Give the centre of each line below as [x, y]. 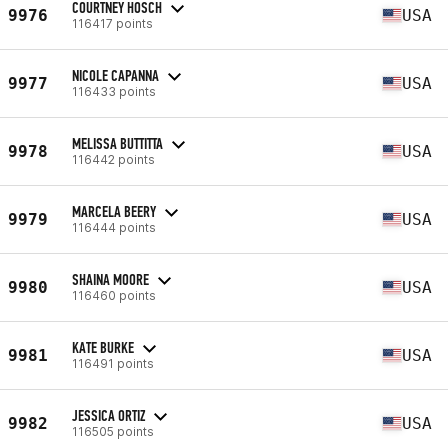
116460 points [114, 295]
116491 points [113, 363]
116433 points [114, 91]
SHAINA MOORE [110, 279]
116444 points [114, 227]
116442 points [113, 159]
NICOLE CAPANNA [115, 75]
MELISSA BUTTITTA [117, 143]
